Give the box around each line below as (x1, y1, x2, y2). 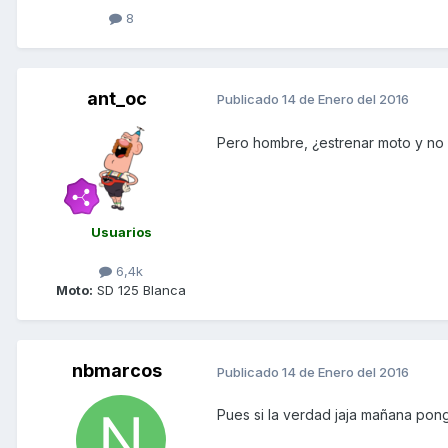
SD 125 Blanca (93, 281, 186, 298)
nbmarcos (72, 359, 162, 381)
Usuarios (90, 223, 152, 240)
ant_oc (87, 87, 147, 109)
